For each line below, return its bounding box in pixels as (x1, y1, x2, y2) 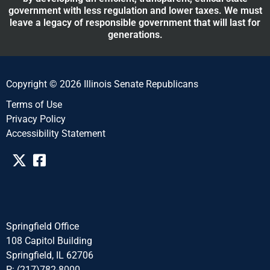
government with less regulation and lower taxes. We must (8, 4, 262, 16)
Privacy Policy (6, 113, 66, 125)
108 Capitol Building (6, 234, 92, 246)
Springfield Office (6, 220, 79, 232)
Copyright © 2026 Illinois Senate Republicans (6, 78, 198, 90)
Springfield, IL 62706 (6, 249, 93, 261)
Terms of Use (6, 98, 62, 110)
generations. (107, 28, 163, 40)
